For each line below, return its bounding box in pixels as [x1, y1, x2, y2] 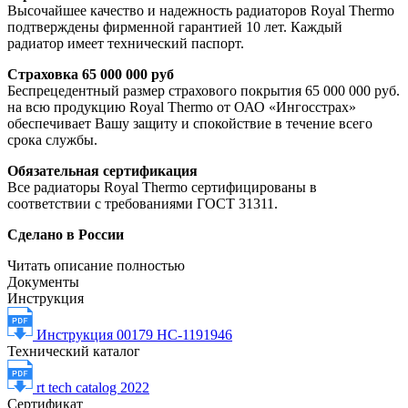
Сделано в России [7, 227, 124, 243]
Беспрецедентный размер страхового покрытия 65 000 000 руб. [7, 83, 400, 99]
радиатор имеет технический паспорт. [7, 36, 244, 52]
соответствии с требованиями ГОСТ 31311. [7, 196, 278, 212]
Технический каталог [7, 343, 140, 360]
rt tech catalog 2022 [36, 380, 149, 396]
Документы [7, 274, 79, 291]
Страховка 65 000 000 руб [7, 66, 174, 83]
